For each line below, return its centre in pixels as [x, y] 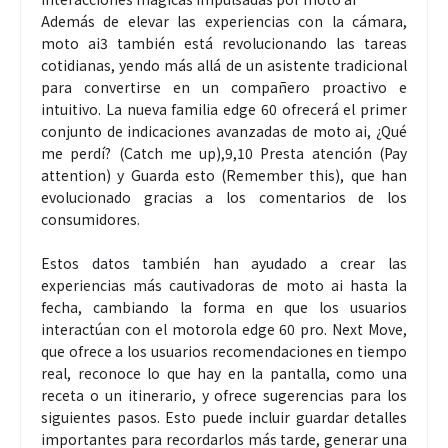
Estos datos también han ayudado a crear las [224, 263]
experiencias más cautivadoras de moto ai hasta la [224, 285]
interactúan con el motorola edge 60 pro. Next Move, [224, 329]
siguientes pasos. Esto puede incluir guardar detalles [224, 417]
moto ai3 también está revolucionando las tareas [224, 43]
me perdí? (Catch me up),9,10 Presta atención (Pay [224, 153]
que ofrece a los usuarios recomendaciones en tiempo [224, 351]
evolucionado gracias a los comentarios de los [224, 197]
